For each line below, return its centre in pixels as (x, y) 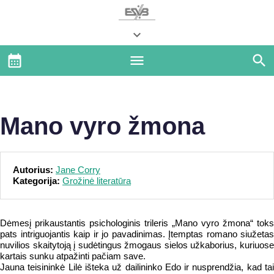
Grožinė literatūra (97, 181)
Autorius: (34, 170)
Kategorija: (38, 181)
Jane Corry (78, 170)
